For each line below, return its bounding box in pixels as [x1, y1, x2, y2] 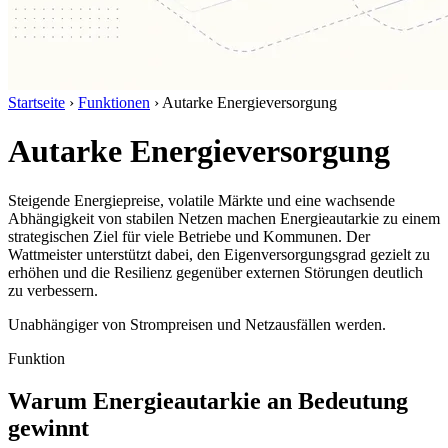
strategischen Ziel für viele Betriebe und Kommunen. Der [8, 227, 370, 245]
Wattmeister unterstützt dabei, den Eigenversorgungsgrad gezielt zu [8, 245, 430, 263]
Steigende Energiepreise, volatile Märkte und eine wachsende [8, 191, 395, 209]
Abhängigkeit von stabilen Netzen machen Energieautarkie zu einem [8, 209, 440, 227]
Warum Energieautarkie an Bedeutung [8, 387, 408, 414]
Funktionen [78, 94, 150, 111]
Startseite [8, 94, 65, 111]
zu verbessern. [8, 281, 98, 299]
